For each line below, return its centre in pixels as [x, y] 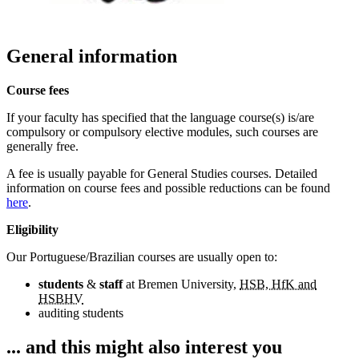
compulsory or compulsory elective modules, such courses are [162, 132]
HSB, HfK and [278, 284]
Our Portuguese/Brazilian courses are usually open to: [142, 257]
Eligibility [32, 230]
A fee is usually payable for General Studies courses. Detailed [162, 174]
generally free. [42, 147]
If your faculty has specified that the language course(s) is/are [160, 118]
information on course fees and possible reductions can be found [168, 188]
